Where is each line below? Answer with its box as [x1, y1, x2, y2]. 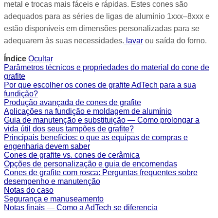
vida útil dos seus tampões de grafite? [4, 125, 134, 133]
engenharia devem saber [4, 142, 90, 150]
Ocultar [28, 54, 53, 63]
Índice [4, 54, 26, 63]
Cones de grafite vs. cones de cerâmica [4, 151, 140, 159]
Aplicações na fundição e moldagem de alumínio [4, 107, 172, 115]
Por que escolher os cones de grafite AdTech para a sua [4, 81, 196, 89]
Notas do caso [4, 186, 54, 194]
